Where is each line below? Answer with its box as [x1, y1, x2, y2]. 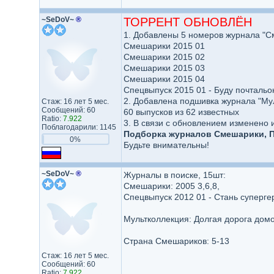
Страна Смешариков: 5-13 [123, 236, 229, 246]
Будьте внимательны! [123, 140, 209, 150]
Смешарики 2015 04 [123, 74, 205, 84]
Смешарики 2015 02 [123, 52, 205, 62]
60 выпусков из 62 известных [123, 107, 239, 117]
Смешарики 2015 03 [123, 63, 205, 73]
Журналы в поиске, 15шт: [123, 170, 226, 180]
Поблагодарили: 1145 [41, 123, 116, 131]
